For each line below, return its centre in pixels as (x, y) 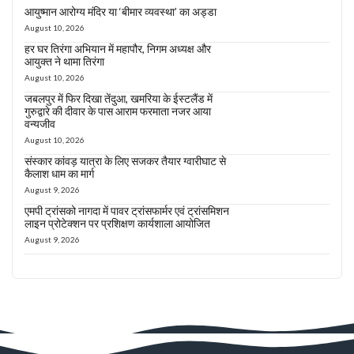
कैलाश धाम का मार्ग (59, 173)
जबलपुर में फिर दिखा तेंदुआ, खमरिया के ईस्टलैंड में (119, 98)
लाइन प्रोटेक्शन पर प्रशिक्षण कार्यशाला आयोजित (117, 223)
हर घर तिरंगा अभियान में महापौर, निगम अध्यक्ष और (118, 49)
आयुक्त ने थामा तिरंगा (64, 61)
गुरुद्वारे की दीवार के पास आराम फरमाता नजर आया (118, 111)
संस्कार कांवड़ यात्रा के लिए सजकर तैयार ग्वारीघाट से (125, 161)
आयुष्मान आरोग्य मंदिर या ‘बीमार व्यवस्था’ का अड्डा (121, 11)
